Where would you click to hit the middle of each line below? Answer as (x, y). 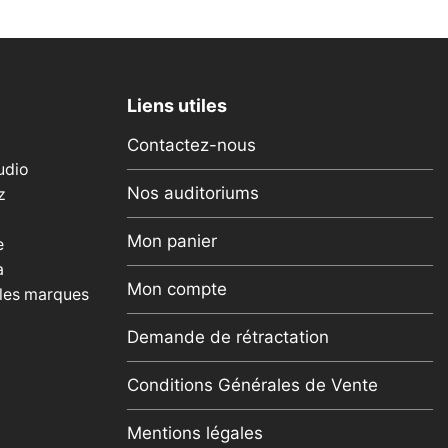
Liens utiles (177, 105)
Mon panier (172, 240)
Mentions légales (195, 432)
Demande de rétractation (228, 336)
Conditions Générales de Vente (252, 384)
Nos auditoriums (193, 192)
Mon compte (177, 288)
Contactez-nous (191, 144)
